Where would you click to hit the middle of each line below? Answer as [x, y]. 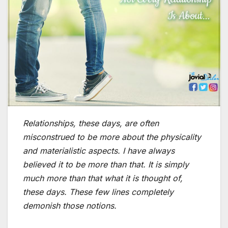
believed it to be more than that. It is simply [106, 165]
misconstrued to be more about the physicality [112, 137]
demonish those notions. [70, 206]
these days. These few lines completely [98, 192]
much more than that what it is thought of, [103, 178]
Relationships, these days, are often [91, 123]
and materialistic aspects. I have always [99, 151]
